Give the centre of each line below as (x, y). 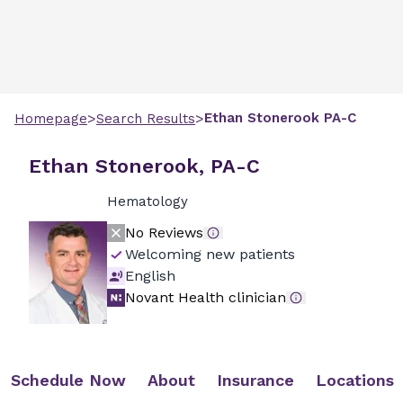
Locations (355, 380)
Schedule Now (68, 380)
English (150, 276)
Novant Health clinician (205, 297)
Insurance (255, 380)
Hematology (147, 201)
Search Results (146, 119)
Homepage (51, 119)
